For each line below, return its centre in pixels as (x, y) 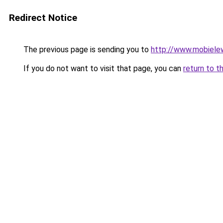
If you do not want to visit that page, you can (102, 68)
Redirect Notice (43, 18)
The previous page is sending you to (86, 50)
